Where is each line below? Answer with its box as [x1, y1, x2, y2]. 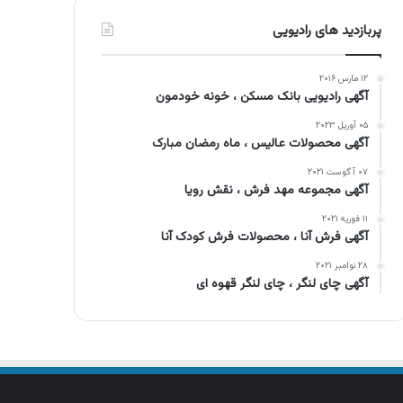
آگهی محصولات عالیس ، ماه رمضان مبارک [152, 134, 369, 155]
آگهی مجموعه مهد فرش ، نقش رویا [184, 181, 369, 201]
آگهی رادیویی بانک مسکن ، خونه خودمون [156, 87, 369, 108]
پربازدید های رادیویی [273, 21, 382, 42]
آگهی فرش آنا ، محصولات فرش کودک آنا [161, 228, 369, 248]
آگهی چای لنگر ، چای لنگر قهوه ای [196, 274, 369, 295]
